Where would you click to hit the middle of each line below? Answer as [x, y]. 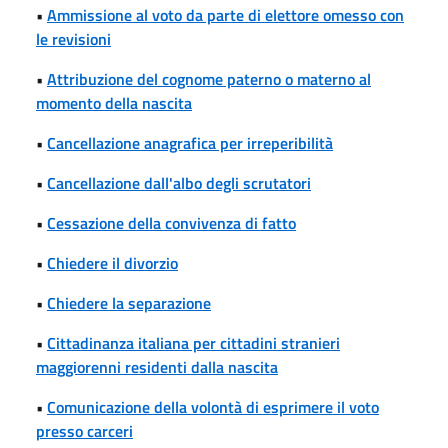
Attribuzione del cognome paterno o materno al [209, 78]
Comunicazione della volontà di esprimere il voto [213, 406]
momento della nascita [114, 102]
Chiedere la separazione [129, 302]
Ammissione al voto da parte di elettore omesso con [225, 14]
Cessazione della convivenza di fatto [171, 222]
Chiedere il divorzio [112, 262]
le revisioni [73, 38]
